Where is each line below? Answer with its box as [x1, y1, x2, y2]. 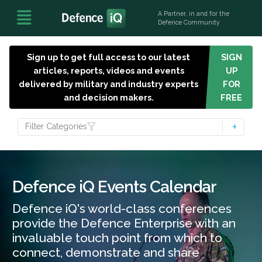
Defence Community [158, 19, 220, 26]
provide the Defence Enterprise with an [12, 215, 236, 230]
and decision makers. [63, 92, 154, 102]
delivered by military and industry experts [19, 79, 199, 89]
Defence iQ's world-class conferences [12, 201, 232, 216]
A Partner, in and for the [158, 10, 230, 17]
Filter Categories [25, 122, 87, 131]
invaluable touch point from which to [12, 230, 222, 245]
